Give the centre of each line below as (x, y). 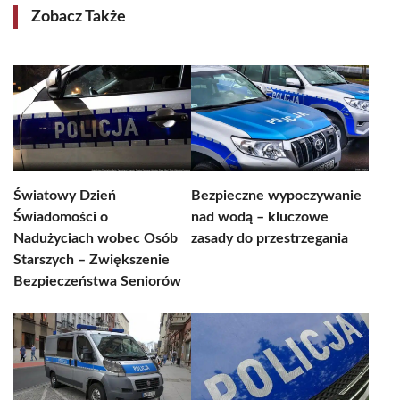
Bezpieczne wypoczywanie (276, 196)
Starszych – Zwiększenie (92, 260)
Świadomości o (61, 217)
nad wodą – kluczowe (260, 217)
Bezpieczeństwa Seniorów (97, 281)
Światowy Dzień (65, 196)
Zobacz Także (79, 17)
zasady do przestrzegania (270, 238)
